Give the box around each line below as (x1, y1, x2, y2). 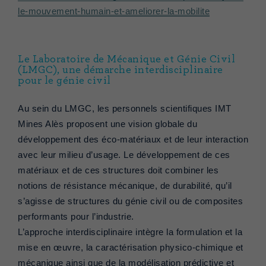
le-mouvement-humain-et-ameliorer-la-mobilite (18, 7, 210, 17)
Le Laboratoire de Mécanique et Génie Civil (18, 54, 235, 65)
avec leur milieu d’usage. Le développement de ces (18, 150, 230, 160)
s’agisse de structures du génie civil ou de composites (18, 197, 243, 207)
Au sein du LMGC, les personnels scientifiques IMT (18, 104, 232, 114)
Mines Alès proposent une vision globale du (18, 119, 197, 129)
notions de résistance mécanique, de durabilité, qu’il (18, 181, 232, 191)
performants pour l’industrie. (18, 212, 134, 222)
